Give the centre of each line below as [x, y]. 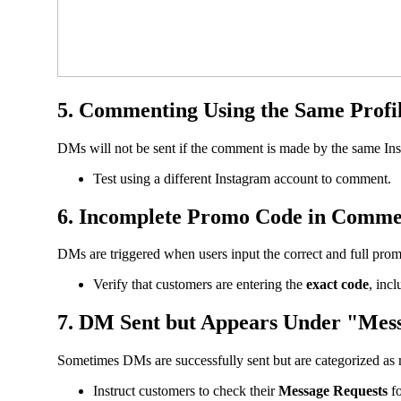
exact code [337, 285]
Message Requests [333, 391]
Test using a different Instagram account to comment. [242, 178]
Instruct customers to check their [186, 391]
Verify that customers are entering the [200, 285]
